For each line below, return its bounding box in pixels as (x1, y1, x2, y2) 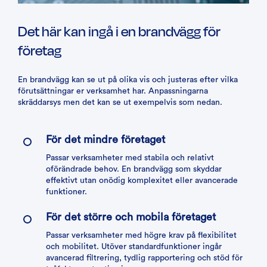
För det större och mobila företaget (46, 212, 216, 222)
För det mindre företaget (46, 134, 165, 145)
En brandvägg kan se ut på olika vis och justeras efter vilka (18, 76, 238, 84)
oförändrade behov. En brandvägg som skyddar (46, 165, 222, 173)
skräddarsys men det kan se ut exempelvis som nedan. (18, 98, 222, 107)
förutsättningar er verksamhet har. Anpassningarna (18, 87, 208, 95)
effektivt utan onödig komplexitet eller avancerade (46, 176, 238, 185)
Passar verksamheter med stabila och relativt (46, 154, 214, 162)
